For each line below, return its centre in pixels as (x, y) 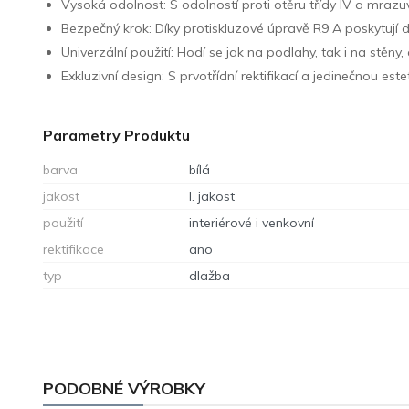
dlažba (210, 275)
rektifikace (74, 249)
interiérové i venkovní (252, 222)
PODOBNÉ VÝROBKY (125, 388)
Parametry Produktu (117, 135)
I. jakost (212, 196)
